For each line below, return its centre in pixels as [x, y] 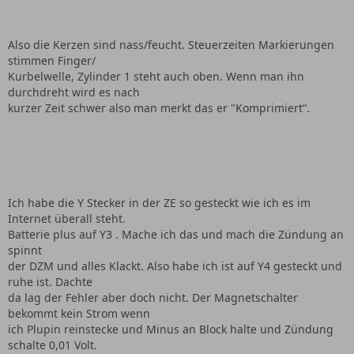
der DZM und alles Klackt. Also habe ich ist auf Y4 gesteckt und [175, 266]
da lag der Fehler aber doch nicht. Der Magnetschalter [153, 298]
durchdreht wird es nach [74, 92]
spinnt [25, 250]
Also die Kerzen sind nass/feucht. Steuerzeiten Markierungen [171, 45]
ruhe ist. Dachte [50, 282]
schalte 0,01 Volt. [53, 345]
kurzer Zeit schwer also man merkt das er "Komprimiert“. [159, 108]
